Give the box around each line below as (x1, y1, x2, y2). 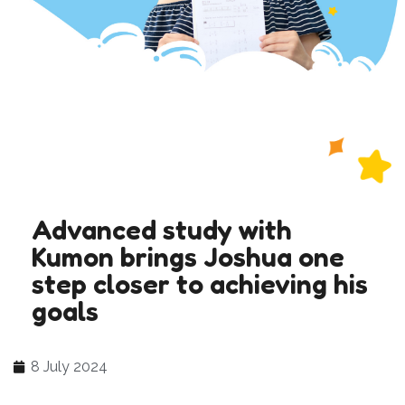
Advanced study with (32, 212, 292, 246)
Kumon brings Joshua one (32, 240, 344, 273)
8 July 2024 (31, 357, 108, 375)
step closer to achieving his (32, 267, 368, 300)
